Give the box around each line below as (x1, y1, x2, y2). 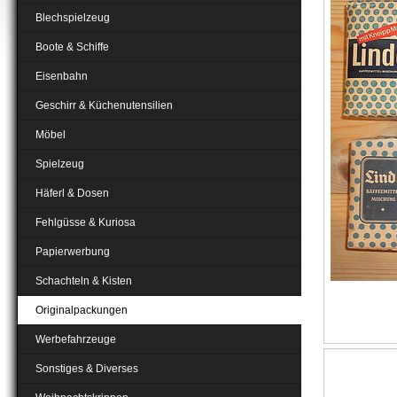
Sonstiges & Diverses (35, 362, 138, 375)
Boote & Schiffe (35, 41, 109, 53)
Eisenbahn (35, 70, 88, 82)
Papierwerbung (35, 245, 110, 258)
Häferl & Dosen (35, 187, 109, 199)
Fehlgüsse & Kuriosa (35, 216, 136, 229)
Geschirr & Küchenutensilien (35, 99, 173, 112)
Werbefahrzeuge (35, 333, 116, 346)
